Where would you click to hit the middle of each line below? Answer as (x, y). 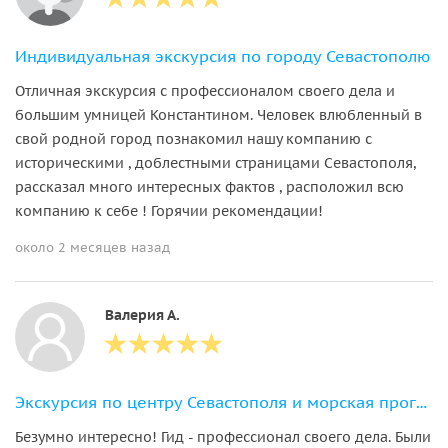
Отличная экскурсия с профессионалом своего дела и (205, 90)
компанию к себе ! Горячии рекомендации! (169, 210)
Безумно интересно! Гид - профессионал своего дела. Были (223, 436)
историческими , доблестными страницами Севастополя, (215, 162)
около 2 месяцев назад (92, 247)
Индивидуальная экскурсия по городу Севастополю (222, 55)
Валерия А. (142, 314)
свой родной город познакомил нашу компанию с (193, 138)
